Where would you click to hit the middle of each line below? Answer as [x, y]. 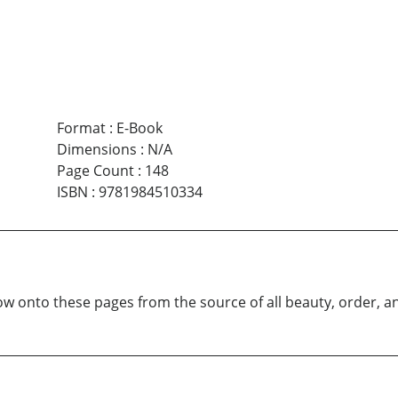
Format [81, 127]
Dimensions [96, 149]
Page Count [95, 170]
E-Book [139, 127]
